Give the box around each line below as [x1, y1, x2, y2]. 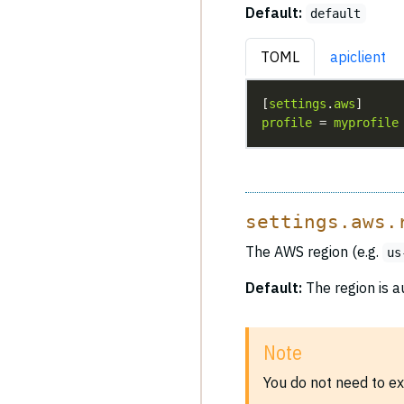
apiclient [330, 48, 386, 66]
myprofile [334, 115, 399, 130]
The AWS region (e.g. [245, 243, 382, 261]
